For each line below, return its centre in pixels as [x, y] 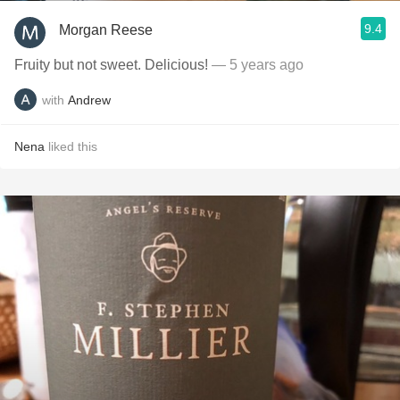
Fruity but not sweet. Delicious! [111, 65]
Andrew [89, 100]
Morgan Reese [106, 29]
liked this [71, 146]
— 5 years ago [256, 65]
